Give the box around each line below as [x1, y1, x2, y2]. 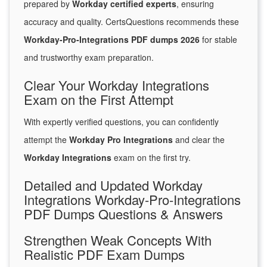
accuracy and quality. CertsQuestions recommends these [24, 15, 239, 28]
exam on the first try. [111, 151, 191, 164]
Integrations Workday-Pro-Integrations [24, 190, 241, 209]
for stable [200, 33, 237, 46]
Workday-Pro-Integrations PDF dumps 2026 [24, 33, 200, 46]
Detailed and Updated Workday [24, 176, 203, 195]
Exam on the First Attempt [24, 90, 173, 109]
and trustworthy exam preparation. [24, 51, 154, 64]
